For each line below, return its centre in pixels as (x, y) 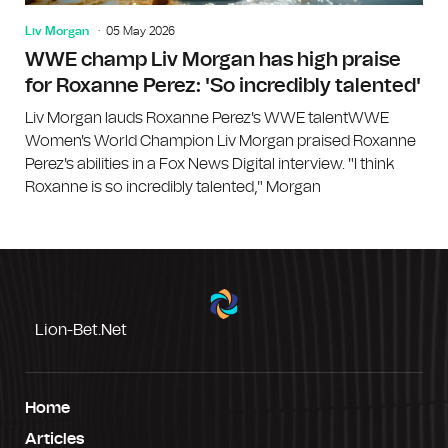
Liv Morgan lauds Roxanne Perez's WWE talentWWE (207, 117)
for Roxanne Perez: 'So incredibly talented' (223, 85)
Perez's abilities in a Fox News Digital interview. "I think (209, 163)
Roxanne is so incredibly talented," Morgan (173, 186)
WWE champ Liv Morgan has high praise (213, 59)
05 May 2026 (140, 30)
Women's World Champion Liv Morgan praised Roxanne (220, 140)
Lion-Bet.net (81, 329)
